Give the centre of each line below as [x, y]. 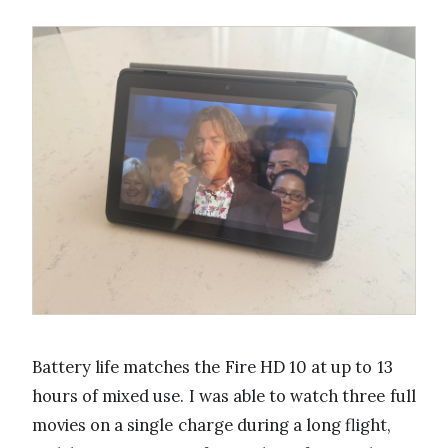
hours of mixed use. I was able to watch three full [224, 395]
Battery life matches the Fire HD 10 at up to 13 [212, 366]
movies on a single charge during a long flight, [212, 424]
